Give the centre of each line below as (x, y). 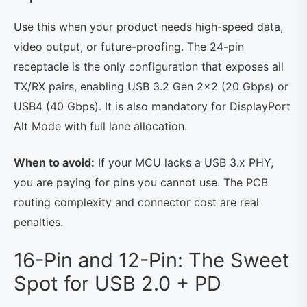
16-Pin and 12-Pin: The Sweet (152, 260)
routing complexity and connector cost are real (136, 202)
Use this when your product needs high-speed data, (148, 26)
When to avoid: (54, 162)
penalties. (38, 222)
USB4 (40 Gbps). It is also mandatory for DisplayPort (152, 106)
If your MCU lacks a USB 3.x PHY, (184, 162)
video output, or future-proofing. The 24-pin (129, 46)
